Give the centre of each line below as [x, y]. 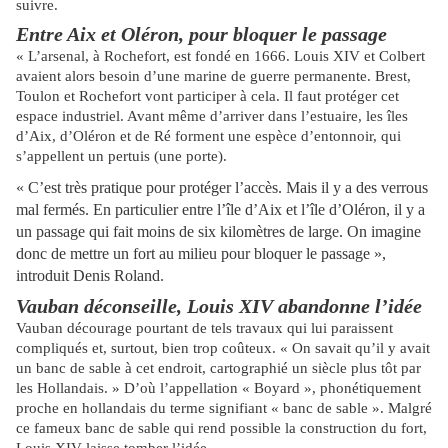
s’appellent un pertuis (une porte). [121, 156]
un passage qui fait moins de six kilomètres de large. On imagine [218, 232]
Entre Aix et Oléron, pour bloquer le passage [201, 34]
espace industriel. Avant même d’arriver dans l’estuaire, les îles [212, 116]
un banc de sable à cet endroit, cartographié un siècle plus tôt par [218, 368]
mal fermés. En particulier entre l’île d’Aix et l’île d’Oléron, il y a [220, 210]
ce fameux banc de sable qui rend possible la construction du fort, [221, 428]
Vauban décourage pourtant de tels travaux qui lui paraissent [204, 328]
